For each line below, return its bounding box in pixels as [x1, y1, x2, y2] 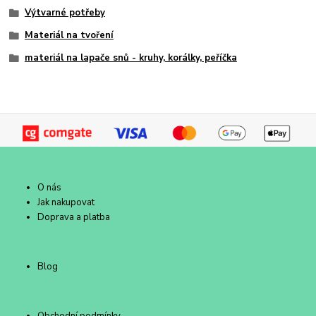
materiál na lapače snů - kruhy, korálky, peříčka [24, 51, 237, 64]
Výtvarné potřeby [24, 6, 105, 20]
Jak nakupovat [37, 196, 95, 209]
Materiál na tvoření [24, 28, 114, 42]
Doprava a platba [37, 211, 111, 224]
